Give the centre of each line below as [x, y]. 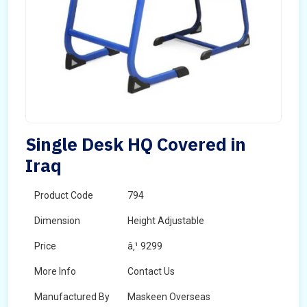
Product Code [64, 195]
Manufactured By [72, 297]
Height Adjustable [166, 221]
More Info [55, 271]
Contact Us [151, 271]
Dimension [57, 221]
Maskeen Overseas [169, 297]
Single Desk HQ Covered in [136, 144]
